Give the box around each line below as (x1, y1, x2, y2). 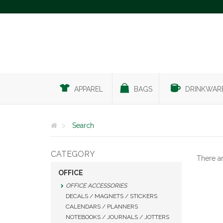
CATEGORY (51, 149, 95, 159)
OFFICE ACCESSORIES (66, 182, 127, 189)
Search (72, 121, 94, 129)
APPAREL (74, 85, 103, 93)
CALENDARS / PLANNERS (66, 203, 138, 210)
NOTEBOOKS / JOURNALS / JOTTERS (66, 214, 169, 221)
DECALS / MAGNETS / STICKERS (66, 193, 157, 200)
